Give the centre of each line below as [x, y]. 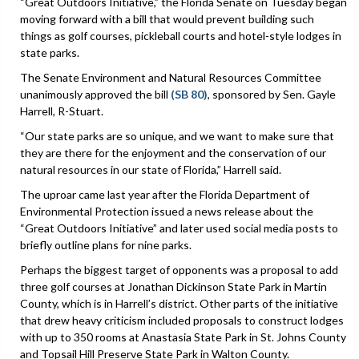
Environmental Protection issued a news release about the [167, 211]
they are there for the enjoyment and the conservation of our [173, 152]
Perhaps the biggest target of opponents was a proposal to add [179, 269]
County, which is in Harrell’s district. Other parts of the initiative [179, 303]
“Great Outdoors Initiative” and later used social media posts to [179, 228]
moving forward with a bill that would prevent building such [167, 18]
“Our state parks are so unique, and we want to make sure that [177, 135]
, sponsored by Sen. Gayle [272, 94]
